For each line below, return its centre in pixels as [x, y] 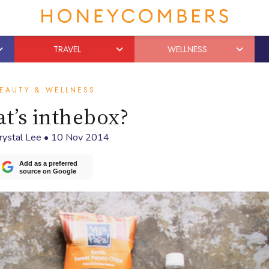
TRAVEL [67, 49]
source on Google [48, 171]
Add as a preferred [48, 164]
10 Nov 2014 [80, 138]
